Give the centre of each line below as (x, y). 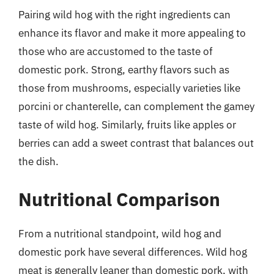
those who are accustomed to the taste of (116, 51)
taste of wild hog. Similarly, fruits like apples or (127, 125)
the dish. (39, 161)
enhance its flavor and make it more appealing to (132, 33)
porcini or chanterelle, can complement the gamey (136, 106)
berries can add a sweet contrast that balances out (136, 143)
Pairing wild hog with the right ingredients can (124, 15)
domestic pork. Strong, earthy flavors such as (124, 70)
